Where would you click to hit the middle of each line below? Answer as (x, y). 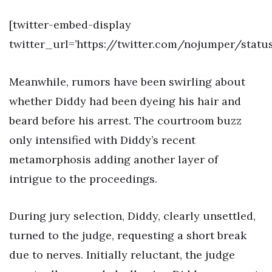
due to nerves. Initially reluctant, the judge (122, 255)
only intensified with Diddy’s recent (102, 140)
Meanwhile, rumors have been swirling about (127, 81)
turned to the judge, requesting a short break (128, 236)
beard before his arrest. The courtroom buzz (125, 120)
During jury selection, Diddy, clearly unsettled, (132, 216)
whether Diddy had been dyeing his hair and (125, 101)
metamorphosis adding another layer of (114, 159)
